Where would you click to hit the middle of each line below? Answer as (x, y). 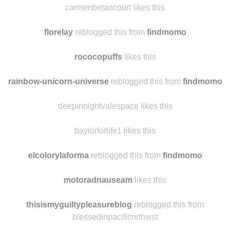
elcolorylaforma (58, 155)
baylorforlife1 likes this (115, 131)
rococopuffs (98, 57)
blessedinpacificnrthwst (115, 217)
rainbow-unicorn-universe (58, 81)
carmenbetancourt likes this (115, 7)
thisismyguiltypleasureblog (79, 205)
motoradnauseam (98, 180)
